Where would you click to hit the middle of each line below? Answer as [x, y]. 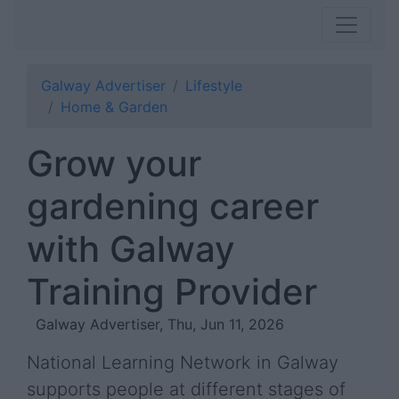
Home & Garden [114, 107]
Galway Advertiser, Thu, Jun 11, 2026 [160, 324]
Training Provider [172, 292]
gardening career [173, 206]
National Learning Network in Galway [183, 362]
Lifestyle [214, 85]
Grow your [114, 163]
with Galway [131, 249]
